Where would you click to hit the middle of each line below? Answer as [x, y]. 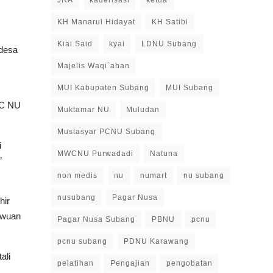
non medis [77, 175]
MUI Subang [190, 88]
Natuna [164, 154]
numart [154, 175]
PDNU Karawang [156, 241]
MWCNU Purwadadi [95, 154]
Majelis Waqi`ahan [94, 66]
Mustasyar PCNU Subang [106, 132]
